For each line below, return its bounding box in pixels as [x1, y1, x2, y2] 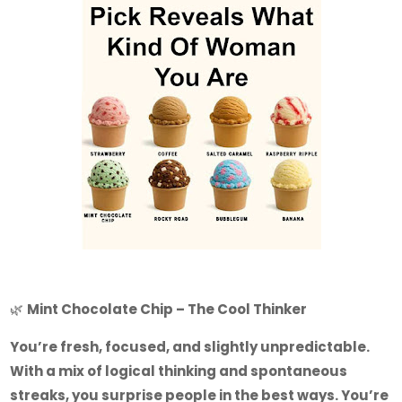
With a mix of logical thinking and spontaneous [10, 362, 348, 380]
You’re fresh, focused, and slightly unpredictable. [10, 337, 371, 356]
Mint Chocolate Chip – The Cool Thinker [27, 300, 308, 319]
